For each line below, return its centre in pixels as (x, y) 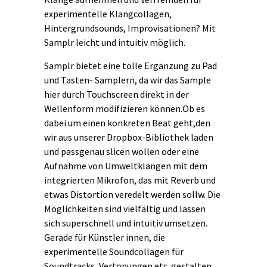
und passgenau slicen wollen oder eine (122, 151)
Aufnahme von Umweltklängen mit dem (126, 165)
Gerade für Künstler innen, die (105, 237)
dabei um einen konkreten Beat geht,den (127, 122)
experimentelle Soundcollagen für (114, 251)
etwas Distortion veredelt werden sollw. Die (132, 194)
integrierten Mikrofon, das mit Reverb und (130, 180)
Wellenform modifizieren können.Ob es (125, 108)
